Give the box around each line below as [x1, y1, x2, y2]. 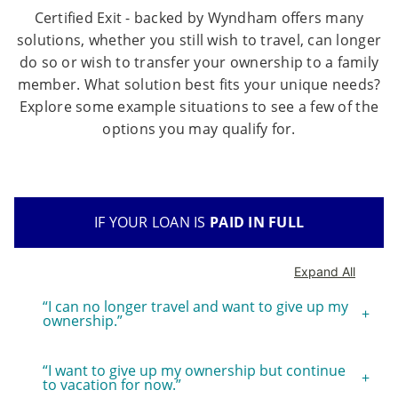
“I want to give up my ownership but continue [43, 360, 346, 380]
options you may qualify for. [102, 118, 296, 139]
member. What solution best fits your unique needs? [17, 74, 381, 94]
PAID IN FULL [210, 211, 305, 232]
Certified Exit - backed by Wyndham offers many [34, 7, 364, 28]
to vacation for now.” [43, 374, 181, 394]
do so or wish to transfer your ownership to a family [19, 52, 379, 72]
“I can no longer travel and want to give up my [43, 296, 348, 316]
